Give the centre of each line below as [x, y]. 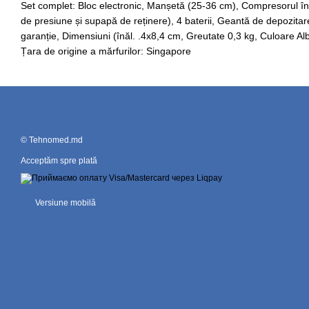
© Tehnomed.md [52, 140]
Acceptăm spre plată [59, 161]
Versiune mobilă [64, 203]
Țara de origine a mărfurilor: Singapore [106, 51]
